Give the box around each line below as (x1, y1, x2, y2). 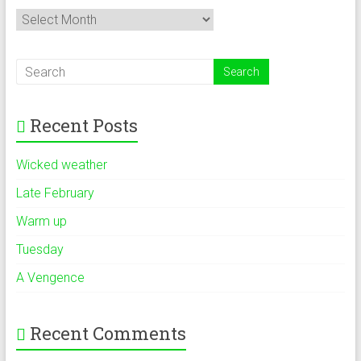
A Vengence (15, 270, 85, 285)
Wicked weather (15, 157, 107, 172)
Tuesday (15, 242, 64, 257)
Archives (15, 8, 64, 23)
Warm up (15, 214, 67, 229)
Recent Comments (29, 322, 186, 345)
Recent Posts (29, 114, 138, 137)
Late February (15, 185, 94, 201)
